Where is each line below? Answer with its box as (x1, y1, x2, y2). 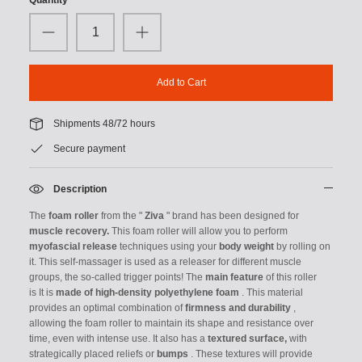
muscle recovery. (29, 225, 109, 238)
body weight (219, 241, 274, 253)
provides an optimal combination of (29, 302, 185, 314)
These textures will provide (196, 348, 313, 360)
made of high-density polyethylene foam (56, 287, 239, 299)
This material (246, 287, 303, 299)
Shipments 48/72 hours (53, 117, 155, 129)
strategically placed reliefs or (29, 348, 157, 360)
